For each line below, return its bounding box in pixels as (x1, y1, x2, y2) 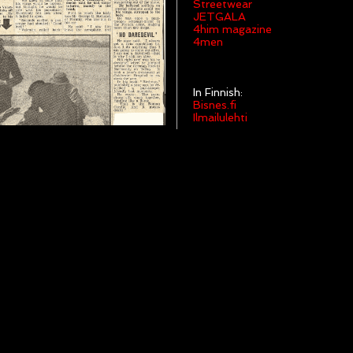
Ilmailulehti (193, 111, 247, 124)
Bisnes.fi (193, 98, 236, 111)
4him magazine (193, 23, 272, 35)
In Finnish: (193, 86, 243, 98)
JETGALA (193, 10, 246, 23)
